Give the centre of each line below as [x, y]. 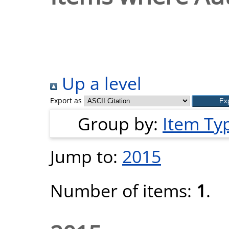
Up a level [99, 83]
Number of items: [123, 190]
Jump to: [86, 156]
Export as [66, 100]
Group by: [120, 123]
